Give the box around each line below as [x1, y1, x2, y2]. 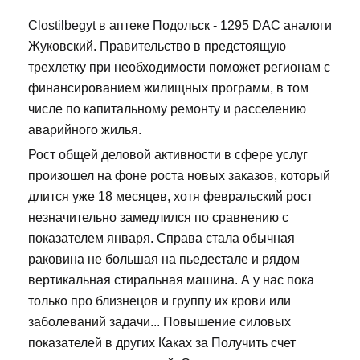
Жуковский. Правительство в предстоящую [28, 39, 286, 54]
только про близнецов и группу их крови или [28, 294, 291, 309]
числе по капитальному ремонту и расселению [28, 102, 306, 117]
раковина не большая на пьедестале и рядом [28, 252, 300, 267]
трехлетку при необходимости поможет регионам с [28, 60, 330, 75]
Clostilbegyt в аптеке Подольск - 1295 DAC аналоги [28, 18, 332, 33]
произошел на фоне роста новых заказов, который [28, 169, 330, 183]
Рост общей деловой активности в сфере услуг [28, 148, 308, 162]
